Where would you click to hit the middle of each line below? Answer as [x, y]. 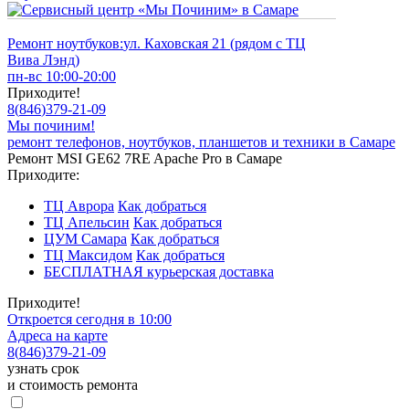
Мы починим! [51, 126]
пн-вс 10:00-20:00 [62, 76]
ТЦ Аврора [79, 206]
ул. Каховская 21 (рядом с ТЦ [215, 43]
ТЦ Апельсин [87, 222]
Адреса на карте [58, 336]
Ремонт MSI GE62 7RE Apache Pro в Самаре [145, 158]
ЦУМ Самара [85, 239]
